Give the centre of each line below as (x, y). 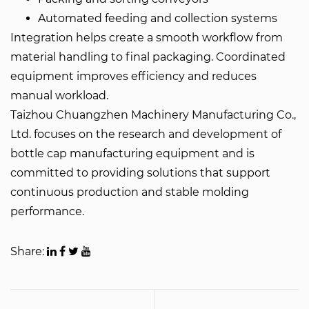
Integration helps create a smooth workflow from (147, 38)
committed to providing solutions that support (140, 173)
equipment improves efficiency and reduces (133, 76)
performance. (47, 211)
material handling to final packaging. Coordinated (148, 57)
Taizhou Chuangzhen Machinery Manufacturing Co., (153, 115)
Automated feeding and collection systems (158, 18)
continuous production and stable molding (130, 192)
